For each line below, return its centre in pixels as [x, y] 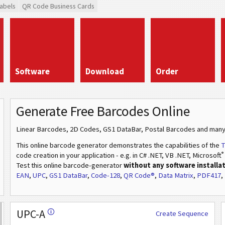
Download [105, 72]
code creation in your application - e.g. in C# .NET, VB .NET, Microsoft [119, 155]
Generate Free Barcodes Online [103, 111]
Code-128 [105, 175]
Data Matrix [176, 175]
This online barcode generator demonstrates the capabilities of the [119, 145]
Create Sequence [182, 213]
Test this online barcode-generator [70, 165]
